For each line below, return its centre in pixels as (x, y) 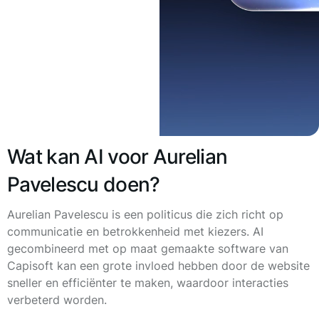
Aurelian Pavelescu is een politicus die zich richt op (145, 214)
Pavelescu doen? (84, 184)
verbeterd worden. (57, 300)
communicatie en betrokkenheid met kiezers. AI (135, 231)
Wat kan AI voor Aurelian (117, 157)
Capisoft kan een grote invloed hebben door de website (158, 266)
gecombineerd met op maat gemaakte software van (148, 249)
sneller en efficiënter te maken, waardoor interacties (148, 283)
